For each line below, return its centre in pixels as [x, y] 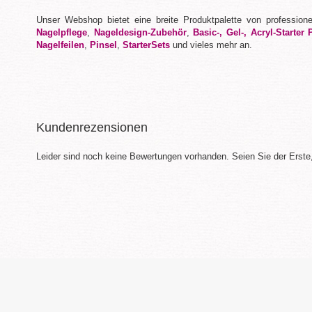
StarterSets [146, 45]
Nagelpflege [62, 32]
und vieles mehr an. [211, 45]
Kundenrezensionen [92, 127]
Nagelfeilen [60, 45]
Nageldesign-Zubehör [140, 32]
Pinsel [103, 45]
